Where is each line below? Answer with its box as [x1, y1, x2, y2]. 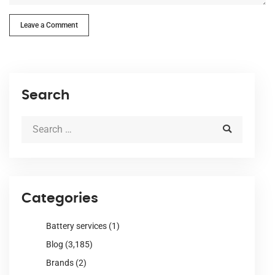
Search [21, 88, 70, 102]
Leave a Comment [20, 20, 78, 29]
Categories [21, 191, 98, 205]
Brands [46, 257, 74, 268]
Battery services [46, 220, 107, 231]
